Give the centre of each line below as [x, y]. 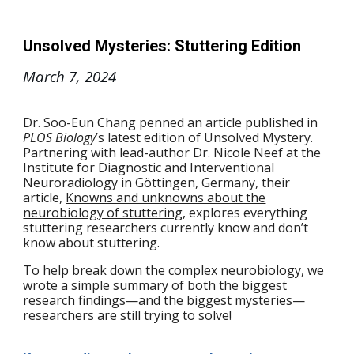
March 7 [50, 77]
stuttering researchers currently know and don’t [166, 228]
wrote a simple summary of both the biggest [155, 286]
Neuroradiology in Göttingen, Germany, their [157, 183]
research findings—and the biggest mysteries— [164, 301]
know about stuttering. [93, 243]
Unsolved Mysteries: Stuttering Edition [162, 46]
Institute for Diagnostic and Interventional [149, 168]
